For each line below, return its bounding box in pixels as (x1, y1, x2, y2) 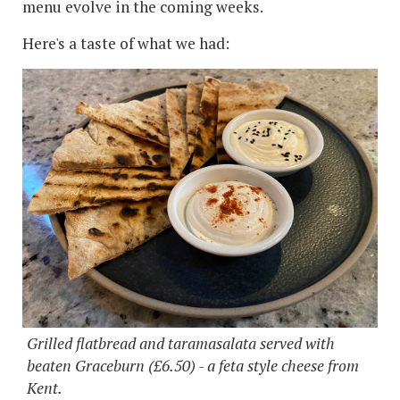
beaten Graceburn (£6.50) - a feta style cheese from (27, 354, 359, 376)
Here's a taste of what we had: (22, 33, 229, 54)
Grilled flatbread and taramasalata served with (27, 332, 335, 354)
